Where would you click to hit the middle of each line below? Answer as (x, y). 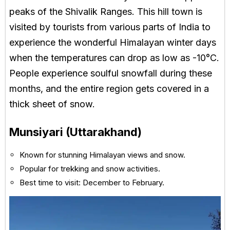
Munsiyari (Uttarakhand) (75, 132)
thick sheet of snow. (52, 104)
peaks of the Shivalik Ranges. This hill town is (106, 12)
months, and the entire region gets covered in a (109, 89)
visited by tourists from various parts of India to (110, 27)
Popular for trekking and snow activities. (90, 169)
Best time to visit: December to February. (92, 183)
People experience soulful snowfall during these (111, 73)
